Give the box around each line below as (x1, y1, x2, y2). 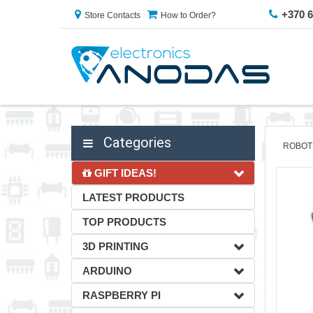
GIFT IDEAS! (92, 167, 156, 179)
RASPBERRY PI (82, 289, 161, 301)
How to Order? (161, 10, 216, 20)
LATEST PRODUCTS (82, 191, 184, 203)
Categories (100, 134, 171, 151)
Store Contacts (85, 10, 140, 20)
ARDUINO (82, 265, 132, 277)
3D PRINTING (82, 240, 149, 252)
